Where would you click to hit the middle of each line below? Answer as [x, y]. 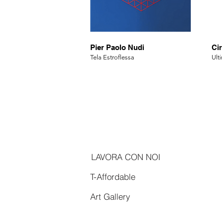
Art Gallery [110, 196]
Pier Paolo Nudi [117, 47]
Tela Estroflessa [112, 57]
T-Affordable [112, 176]
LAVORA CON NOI [126, 157]
